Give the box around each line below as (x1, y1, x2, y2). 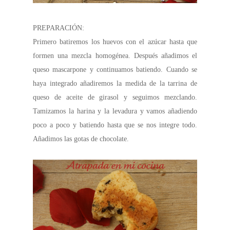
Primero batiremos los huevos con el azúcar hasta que (33, 38, 197, 46)
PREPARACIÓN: (33, 24, 84, 32)
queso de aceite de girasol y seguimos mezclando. (33, 93, 197, 102)
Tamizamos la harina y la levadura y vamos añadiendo (33, 107, 197, 116)
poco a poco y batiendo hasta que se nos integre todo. (33, 121, 197, 129)
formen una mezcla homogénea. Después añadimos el (33, 52, 197, 60)
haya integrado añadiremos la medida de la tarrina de (33, 80, 197, 88)
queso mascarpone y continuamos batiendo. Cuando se (33, 66, 197, 74)
